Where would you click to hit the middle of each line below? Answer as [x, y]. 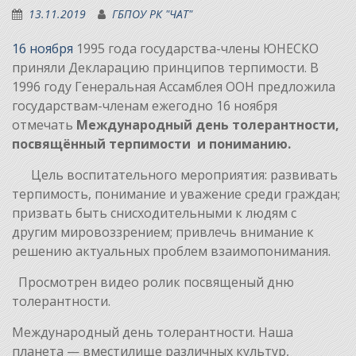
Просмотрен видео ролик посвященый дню [153, 282]
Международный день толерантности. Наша [153, 332]
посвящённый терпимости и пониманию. [151, 143]
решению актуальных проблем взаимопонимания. [171, 251]
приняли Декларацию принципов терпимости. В [165, 67]
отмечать [44, 124]
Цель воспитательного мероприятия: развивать [175, 174]
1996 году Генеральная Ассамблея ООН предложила [174, 86]
